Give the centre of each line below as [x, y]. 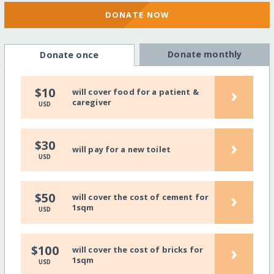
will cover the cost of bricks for [138, 249]
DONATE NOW [137, 14]
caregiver [91, 102]
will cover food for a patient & [135, 91]
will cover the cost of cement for [140, 197]
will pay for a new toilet [121, 150]
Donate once [69, 55]
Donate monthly [205, 54]
